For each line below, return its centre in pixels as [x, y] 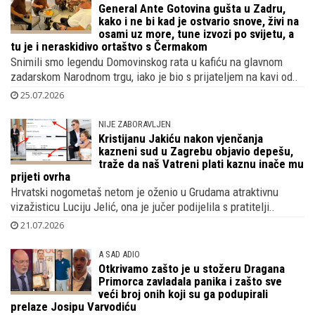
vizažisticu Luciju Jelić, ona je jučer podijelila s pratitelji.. [143, 206]
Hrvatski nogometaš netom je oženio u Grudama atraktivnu [144, 192]
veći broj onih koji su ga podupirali [184, 294]
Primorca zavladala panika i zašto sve [191, 281]
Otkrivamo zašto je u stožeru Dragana [192, 268]
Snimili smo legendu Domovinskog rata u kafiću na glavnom [147, 62]
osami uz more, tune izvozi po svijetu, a [197, 33]
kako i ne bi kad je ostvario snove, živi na [199, 21]
